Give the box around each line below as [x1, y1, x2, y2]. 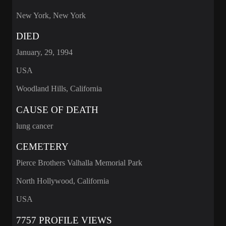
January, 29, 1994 [16, 48, 73, 57]
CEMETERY [16, 141, 69, 152]
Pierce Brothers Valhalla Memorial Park [16, 158, 142, 167]
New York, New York [16, 11, 86, 20]
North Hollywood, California [16, 177, 109, 186]
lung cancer [16, 121, 53, 130]
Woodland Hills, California [16, 84, 102, 93]
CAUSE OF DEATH [16, 104, 98, 115]
